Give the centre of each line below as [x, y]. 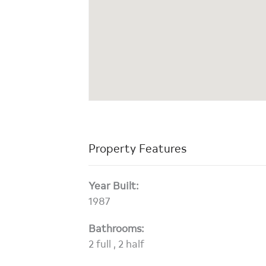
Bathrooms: [117, 227]
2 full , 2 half [117, 243]
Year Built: [114, 185]
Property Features [138, 147]
